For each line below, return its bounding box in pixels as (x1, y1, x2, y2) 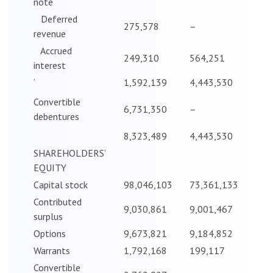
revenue (34, 27, 66, 40)
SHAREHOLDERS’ (34, 146, 105, 159)
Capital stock (34, 178, 88, 191)
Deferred (34, 12, 77, 25)
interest (34, 58, 66, 71)
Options (34, 227, 66, 239)
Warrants (34, 244, 70, 257)
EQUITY (34, 161, 66, 174)
